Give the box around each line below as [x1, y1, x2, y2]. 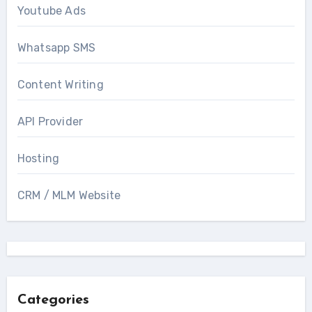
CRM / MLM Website [17, 189, 121, 202]
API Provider [17, 115, 84, 128]
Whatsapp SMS [17, 41, 96, 54]
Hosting [17, 152, 60, 165]
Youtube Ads [17, 4, 86, 17]
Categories [17, 293, 89, 307]
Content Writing [17, 78, 104, 91]
